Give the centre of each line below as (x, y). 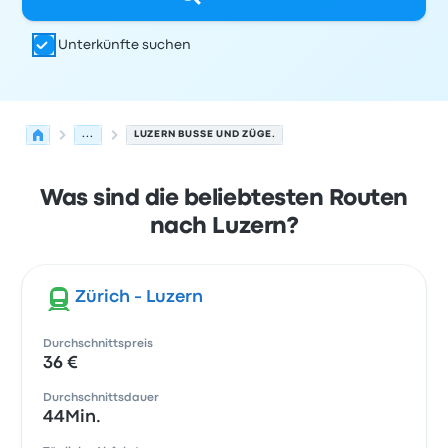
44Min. (72, 417)
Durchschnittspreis (98, 344)
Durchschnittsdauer (101, 398)
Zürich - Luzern (139, 297)
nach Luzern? (224, 227)
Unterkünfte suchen (125, 45)
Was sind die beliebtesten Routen (224, 199)
